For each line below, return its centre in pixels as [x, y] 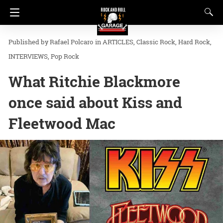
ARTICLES [118, 42]
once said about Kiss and [95, 102]
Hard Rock [194, 42]
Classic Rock [156, 42]
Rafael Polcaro [71, 42]
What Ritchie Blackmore [94, 81]
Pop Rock [65, 56]
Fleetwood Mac [62, 123]
